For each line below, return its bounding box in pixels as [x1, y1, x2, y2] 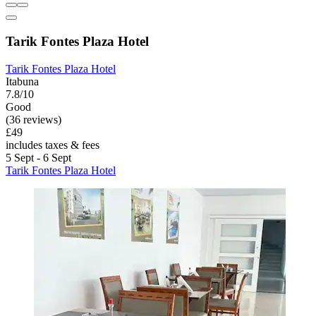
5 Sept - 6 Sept [6, 151, 71, 164]
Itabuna [6, 75, 39, 87]
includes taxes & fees [6, 138, 99, 151]
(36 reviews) [6, 113, 61, 126]
